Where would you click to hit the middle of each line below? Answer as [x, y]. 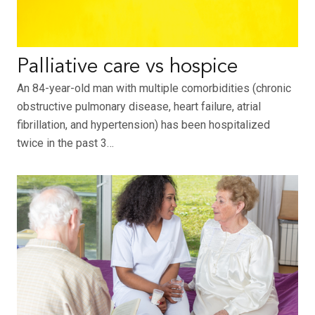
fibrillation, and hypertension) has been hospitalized [143, 125]
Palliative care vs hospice [127, 67]
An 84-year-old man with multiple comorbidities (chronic [154, 89]
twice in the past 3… [65, 143]
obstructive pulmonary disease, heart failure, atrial [139, 107]
